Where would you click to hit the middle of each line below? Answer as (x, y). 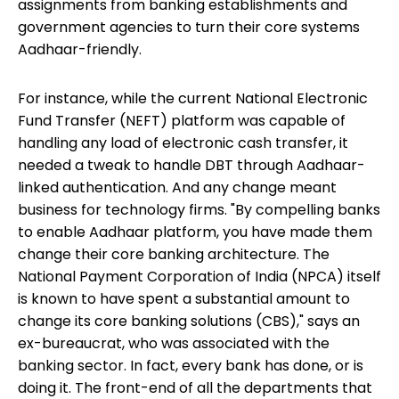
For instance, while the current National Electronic (193, 99)
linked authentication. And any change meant (177, 188)
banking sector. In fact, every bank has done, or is (191, 366)
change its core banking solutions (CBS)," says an (189, 322)
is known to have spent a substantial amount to (184, 299)
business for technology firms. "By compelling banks (199, 210)
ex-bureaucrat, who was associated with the (174, 344)
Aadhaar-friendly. (80, 50)
